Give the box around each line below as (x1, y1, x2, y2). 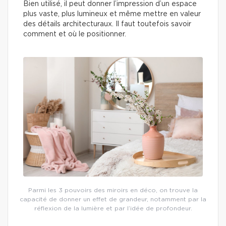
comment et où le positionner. (23, 31, 126, 38)
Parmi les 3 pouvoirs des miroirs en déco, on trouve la (28, 187, 198, 194)
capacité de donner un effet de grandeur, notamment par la (20, 196, 206, 203)
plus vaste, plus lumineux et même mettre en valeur (23, 11, 201, 18)
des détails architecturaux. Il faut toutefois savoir (23, 21, 191, 28)
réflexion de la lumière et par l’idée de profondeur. (34, 205, 192, 212)
